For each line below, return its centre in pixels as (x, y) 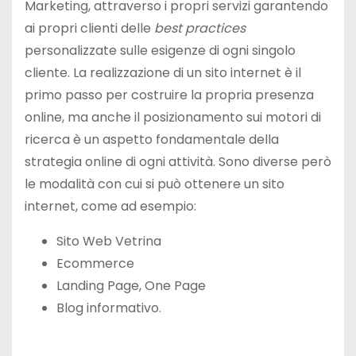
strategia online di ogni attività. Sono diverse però (178, 162)
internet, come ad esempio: (110, 206)
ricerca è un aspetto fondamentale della (152, 139)
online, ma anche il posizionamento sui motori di (173, 117)
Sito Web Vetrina (109, 241)
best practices (200, 28)
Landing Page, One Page (131, 286)
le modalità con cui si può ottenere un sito (155, 184)
